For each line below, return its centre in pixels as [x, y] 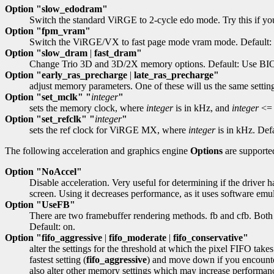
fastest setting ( [58, 260]
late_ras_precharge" [175, 75]
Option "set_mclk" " [48, 97]
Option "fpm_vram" [48, 31]
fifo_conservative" [209, 238]
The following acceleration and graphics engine [98, 151]
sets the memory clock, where [88, 108]
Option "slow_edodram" [56, 9]
